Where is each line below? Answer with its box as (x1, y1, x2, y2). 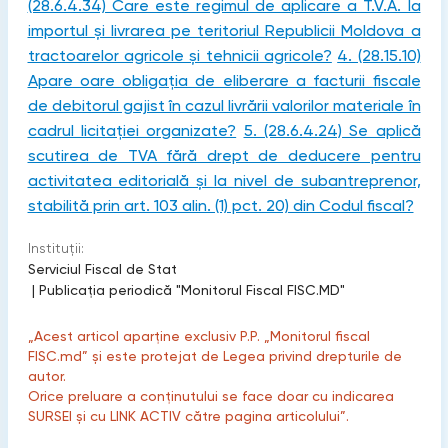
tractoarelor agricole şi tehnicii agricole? (27, 46, 332, 65)
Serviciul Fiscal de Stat (27, 261, 177, 277)
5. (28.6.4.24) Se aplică (243, 121, 421, 140)
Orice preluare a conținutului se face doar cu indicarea (27, 388, 394, 404)
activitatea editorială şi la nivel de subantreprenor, (27, 171, 421, 190)
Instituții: (27, 240, 84, 256)
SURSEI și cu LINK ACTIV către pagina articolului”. (27, 408, 349, 424)
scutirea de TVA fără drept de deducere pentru (27, 146, 421, 165)
